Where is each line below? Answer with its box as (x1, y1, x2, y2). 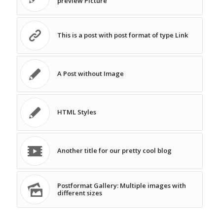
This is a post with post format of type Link (57, 31, 188, 40)
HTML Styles (57, 108, 96, 117)
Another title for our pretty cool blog (57, 146, 172, 155)
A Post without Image (57, 69, 124, 78)
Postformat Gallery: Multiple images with (57, 181, 186, 190)
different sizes (57, 188, 102, 198)
